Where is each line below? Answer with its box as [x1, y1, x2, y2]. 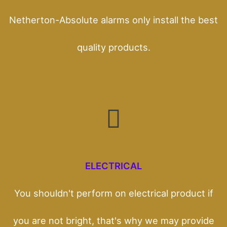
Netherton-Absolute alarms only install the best [9, 14, 218, 25]
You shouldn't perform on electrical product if [14, 187, 213, 199]
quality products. [77, 41, 150, 53]
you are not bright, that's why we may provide [13, 214, 214, 226]
